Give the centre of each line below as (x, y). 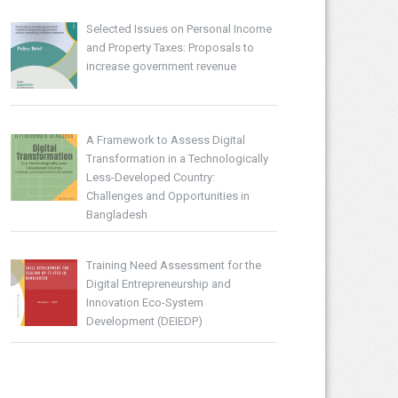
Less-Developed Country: (150, 177)
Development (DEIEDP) (144, 322)
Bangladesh (116, 214)
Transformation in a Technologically (177, 158)
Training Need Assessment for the (173, 266)
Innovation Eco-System (144, 303)
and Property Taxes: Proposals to (170, 47)
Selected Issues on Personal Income (179, 28)
